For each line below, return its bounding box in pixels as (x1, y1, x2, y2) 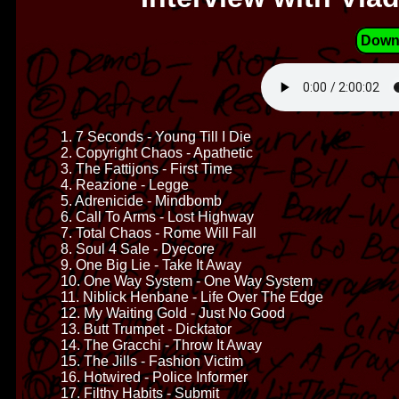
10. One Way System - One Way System (61, 273, 313, 289)
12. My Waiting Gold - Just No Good (61, 305, 285, 322)
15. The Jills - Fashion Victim (61, 354, 243, 370)
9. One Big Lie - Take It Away (61, 257, 241, 273)
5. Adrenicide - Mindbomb (61, 193, 222, 209)
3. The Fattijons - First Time (61, 161, 232, 177)
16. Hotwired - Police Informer (61, 370, 248, 386)
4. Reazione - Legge (61, 177, 189, 193)
